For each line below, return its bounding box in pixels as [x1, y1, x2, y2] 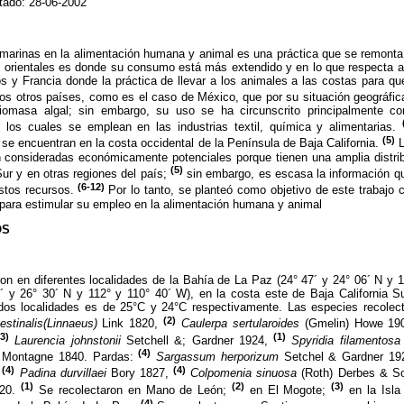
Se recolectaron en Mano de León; [33, 383, 233, 398]
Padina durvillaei [19, 366, 106, 381]
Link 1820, [96, 317, 164, 331]
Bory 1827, [106, 366, 174, 381]
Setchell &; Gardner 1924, [120, 333, 274, 347]
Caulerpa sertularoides [181, 317, 305, 331]
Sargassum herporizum [156, 350, 279, 364]
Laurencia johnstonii [14, 333, 121, 347]
